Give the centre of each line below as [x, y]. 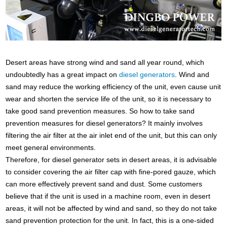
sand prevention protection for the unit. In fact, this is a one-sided [110, 220]
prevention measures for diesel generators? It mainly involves [104, 123]
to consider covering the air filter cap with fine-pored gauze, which [111, 172]
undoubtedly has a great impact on [63, 74]
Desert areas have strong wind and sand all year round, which [105, 62]
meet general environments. [51, 147]
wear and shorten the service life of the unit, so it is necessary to [109, 99]
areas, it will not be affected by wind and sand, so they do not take [111, 208]
